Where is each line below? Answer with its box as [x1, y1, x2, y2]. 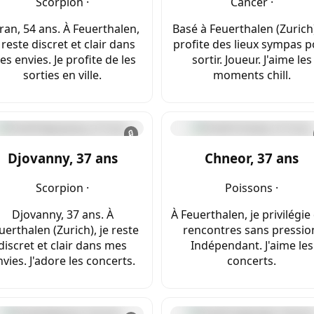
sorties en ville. [23, 67, 102, 83]
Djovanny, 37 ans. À [11, 206, 114, 222]
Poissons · [225, 179, 278, 196]
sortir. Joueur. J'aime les [191, 52, 312, 68]
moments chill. [212, 67, 291, 83]
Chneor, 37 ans [205, 149, 299, 168]
